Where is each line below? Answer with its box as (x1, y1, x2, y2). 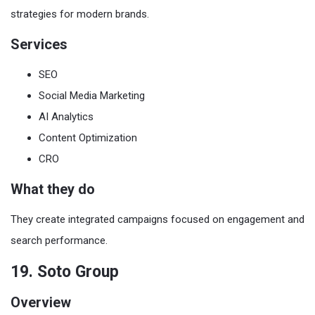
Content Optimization (39, 131, 137, 144)
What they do (11, 181, 95, 198)
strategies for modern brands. (11, 8, 149, 20)
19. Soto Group (11, 262, 119, 281)
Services (11, 36, 67, 53)
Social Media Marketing (39, 89, 145, 102)
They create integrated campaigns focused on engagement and (11, 213, 304, 226)
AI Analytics (39, 110, 94, 123)
